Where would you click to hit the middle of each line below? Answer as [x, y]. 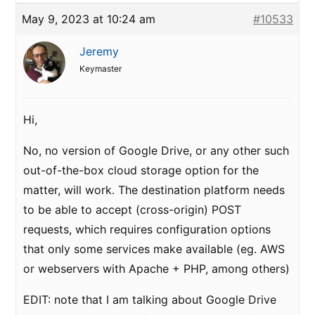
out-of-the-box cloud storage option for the [141, 170]
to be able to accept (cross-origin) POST [132, 210]
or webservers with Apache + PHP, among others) [156, 269]
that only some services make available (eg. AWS [154, 249]
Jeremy [99, 51]
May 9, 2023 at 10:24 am [89, 19]
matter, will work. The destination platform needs [154, 190]
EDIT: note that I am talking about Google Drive [150, 300]
